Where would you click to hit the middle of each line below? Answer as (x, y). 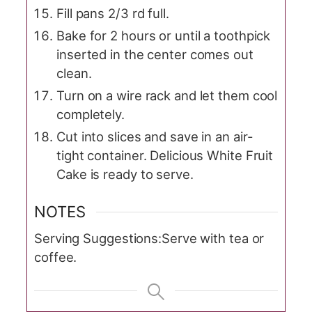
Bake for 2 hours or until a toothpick (164, 35)
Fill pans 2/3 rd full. (113, 13)
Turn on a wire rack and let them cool (167, 95)
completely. (91, 114)
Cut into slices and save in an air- (155, 136)
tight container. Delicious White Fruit (165, 155)
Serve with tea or (213, 239)
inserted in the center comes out (155, 54)
